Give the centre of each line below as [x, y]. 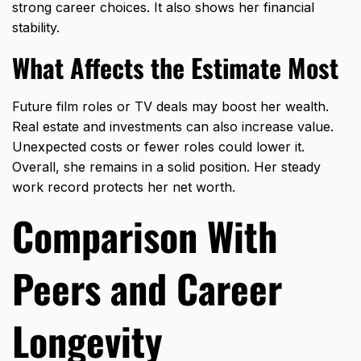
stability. [36, 28]
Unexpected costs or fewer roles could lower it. [158, 147]
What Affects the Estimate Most [175, 68]
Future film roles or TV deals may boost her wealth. [170, 107]
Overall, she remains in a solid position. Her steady [166, 167]
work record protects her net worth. [124, 187]
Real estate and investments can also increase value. [173, 127]
